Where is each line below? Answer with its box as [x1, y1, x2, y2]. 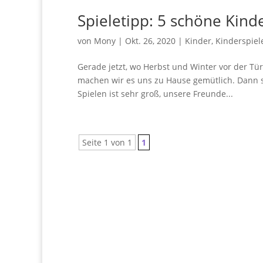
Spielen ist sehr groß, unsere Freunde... [77, 87, 233, 99]
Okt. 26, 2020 [125, 35, 176, 46]
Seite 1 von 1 [82, 136, 132, 148]
